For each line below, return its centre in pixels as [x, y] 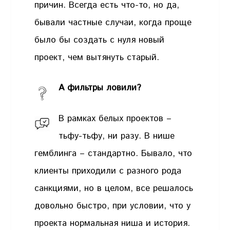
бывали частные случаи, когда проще [113, 22]
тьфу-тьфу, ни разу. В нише [117, 136]
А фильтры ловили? [100, 88]
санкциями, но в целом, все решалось [114, 188]
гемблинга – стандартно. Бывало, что [113, 153]
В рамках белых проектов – [115, 118]
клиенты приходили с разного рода [108, 171]
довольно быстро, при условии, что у [113, 206]
